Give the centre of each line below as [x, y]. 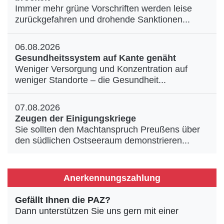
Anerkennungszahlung [112, 178]
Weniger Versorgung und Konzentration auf [101, 69]
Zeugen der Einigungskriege [75, 118]
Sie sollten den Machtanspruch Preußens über [107, 129]
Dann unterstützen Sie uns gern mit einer [97, 211]
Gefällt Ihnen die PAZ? [63, 200]
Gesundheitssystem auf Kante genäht [95, 58]
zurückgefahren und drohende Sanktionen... [102, 19]
